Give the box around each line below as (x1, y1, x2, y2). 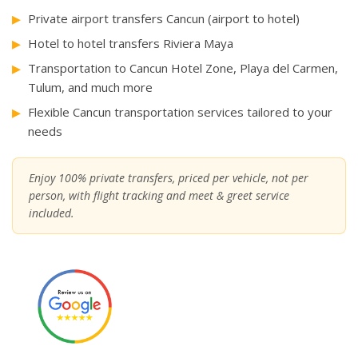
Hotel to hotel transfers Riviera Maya (28, 35, 233, 52)
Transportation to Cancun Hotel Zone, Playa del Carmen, (28, 60, 338, 77)
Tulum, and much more (28, 79, 153, 96)
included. (29, 205, 74, 221)
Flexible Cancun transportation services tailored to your (28, 104, 332, 121)
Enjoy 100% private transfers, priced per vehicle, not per (29, 170, 308, 186)
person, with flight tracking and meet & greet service (29, 188, 289, 204)
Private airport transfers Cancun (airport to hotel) (28, 10, 300, 27)
